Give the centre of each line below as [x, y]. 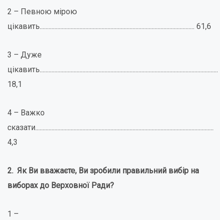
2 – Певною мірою [42, 12]
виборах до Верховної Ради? [61, 185]
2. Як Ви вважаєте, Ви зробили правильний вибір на [103, 171]
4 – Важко [26, 113]
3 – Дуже [25, 55]
